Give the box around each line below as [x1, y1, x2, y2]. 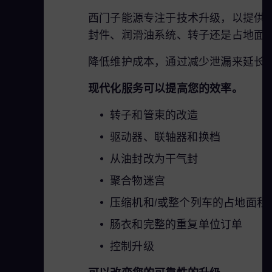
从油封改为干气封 [110, 152, 199, 165]
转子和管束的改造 [110, 109, 199, 121]
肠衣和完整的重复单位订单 [110, 218, 243, 231]
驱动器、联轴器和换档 [110, 131, 220, 143]
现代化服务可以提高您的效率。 [88, 82, 243, 95]
